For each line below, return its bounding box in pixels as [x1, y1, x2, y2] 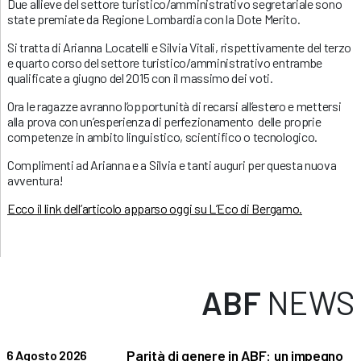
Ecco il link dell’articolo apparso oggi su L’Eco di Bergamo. [7, 200, 302, 216]
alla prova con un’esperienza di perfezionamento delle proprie [7, 113, 322, 129]
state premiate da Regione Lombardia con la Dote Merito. [7, 10, 301, 27]
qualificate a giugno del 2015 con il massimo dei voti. [7, 69, 273, 85]
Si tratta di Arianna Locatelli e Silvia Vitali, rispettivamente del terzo [7, 39, 352, 55]
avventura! [7, 172, 64, 188]
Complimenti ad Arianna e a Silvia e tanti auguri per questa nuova [7, 156, 337, 172]
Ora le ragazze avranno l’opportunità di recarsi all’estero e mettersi [7, 98, 342, 114]
